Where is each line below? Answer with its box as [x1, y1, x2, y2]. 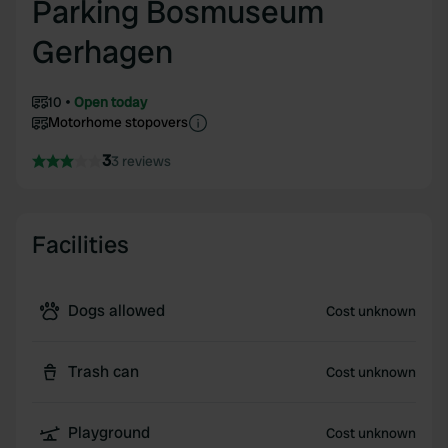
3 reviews [111, 152, 171, 170]
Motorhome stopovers [48, 113, 188, 131]
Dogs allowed [68, 300, 165, 321]
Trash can [68, 361, 139, 382]
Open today [74, 93, 147, 111]
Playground [68, 422, 150, 443]
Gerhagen [32, 31, 173, 73]
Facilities [32, 229, 129, 260]
